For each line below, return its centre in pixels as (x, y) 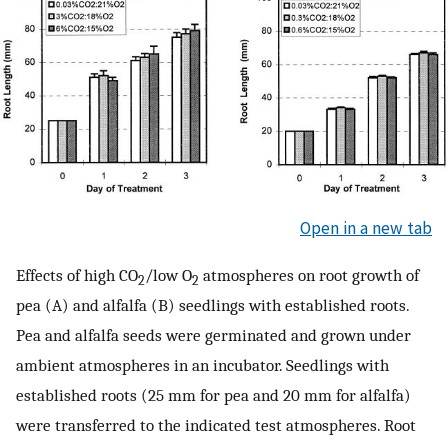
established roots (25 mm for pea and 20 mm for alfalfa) (213, 395)
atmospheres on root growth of (309, 275)
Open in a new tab (366, 227)
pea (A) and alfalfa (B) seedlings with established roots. (212, 305)
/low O (168, 275)
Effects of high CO (77, 275)
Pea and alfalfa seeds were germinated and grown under (213, 335)
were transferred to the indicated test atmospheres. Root (216, 425)
